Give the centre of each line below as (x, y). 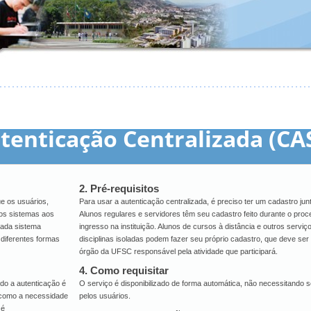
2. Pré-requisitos (119, 188)
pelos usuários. (105, 296)
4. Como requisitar (124, 270)
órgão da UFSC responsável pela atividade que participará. (179, 251)
